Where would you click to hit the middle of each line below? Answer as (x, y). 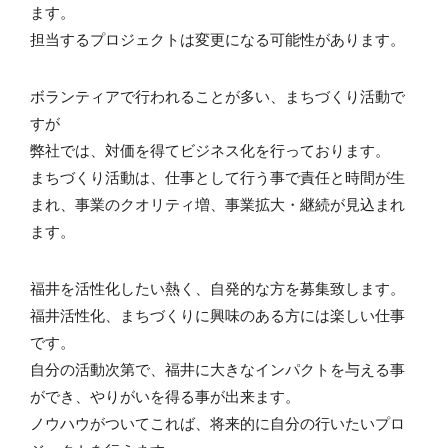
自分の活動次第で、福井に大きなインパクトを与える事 (217, 368)
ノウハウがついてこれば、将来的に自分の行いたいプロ (217, 422)
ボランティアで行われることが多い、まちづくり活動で (217, 95)
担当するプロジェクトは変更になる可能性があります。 (217, 38)
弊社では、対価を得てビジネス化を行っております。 (210, 149)
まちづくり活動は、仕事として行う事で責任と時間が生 (217, 176)
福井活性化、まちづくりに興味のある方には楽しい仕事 (217, 314)
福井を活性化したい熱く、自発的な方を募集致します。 (217, 287)
